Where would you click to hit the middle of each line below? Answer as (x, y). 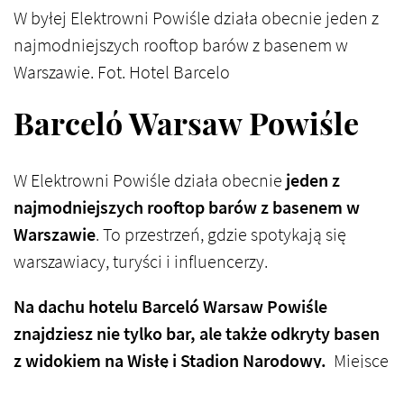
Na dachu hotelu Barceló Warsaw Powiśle (170, 307)
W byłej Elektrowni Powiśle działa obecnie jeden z (196, 18)
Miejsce (358, 361)
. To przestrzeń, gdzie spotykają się (221, 234)
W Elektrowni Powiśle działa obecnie (150, 180)
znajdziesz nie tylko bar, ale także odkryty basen (197, 334)
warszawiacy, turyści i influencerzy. (141, 262)
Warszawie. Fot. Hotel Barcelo (122, 72)
